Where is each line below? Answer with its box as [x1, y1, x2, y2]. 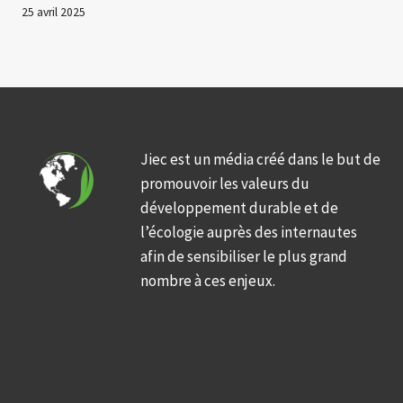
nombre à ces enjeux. [140, 271, 276, 291]
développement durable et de [140, 198, 339, 219]
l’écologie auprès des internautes [140, 222, 358, 243]
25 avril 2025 [22, 4, 85, 21]
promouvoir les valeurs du [140, 174, 310, 194]
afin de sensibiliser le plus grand [140, 246, 348, 267]
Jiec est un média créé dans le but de [140, 149, 381, 170]
